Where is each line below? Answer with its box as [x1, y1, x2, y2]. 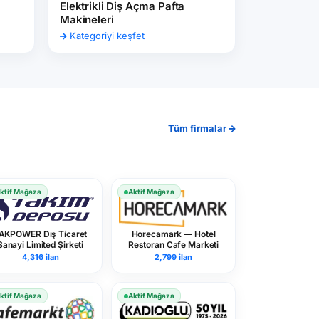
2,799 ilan [155, 252, 192, 262]
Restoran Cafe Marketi [127, 239, 219, 250]
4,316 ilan [21, 252, 59, 262]
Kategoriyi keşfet [67, 30, 145, 41]
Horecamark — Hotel [131, 229, 216, 239]
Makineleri [60, 13, 114, 26]
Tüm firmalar [168, 122, 229, 134]
